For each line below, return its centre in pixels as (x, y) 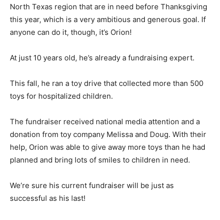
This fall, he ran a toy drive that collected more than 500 (107, 83)
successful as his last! (48, 198)
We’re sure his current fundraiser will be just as (92, 185)
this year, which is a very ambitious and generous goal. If (108, 19)
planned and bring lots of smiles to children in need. (100, 160)
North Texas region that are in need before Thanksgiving (109, 6)
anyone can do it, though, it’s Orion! (71, 32)
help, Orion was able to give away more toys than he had (108, 147)
